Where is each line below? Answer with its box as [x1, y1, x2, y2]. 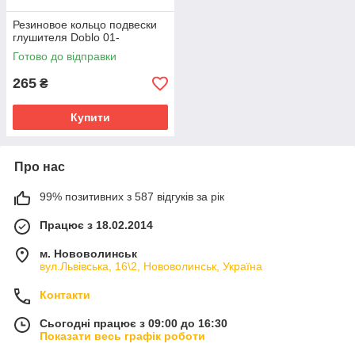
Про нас [14, 160, 65, 174]
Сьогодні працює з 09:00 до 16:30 [40, 317, 227, 330]
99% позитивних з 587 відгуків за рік [40, 190, 224, 203]
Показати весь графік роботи [40, 330, 205, 342]
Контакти [40, 288, 90, 301]
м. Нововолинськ [40, 247, 137, 260]
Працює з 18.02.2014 [40, 219, 153, 231]
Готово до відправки [13, 50, 116, 63]
